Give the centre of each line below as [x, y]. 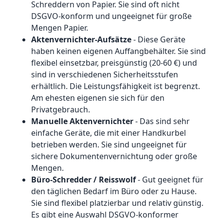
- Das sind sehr [162, 121]
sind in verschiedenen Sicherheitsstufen [105, 75]
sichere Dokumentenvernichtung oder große [114, 156]
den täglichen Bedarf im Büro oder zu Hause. [114, 191]
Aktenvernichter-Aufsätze [81, 40]
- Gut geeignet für [170, 180]
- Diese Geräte [158, 40]
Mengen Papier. [60, 28]
